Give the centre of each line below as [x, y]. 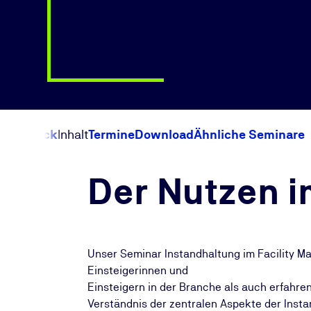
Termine [111, 134]
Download [164, 134]
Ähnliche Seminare [249, 134]
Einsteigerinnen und [138, 270]
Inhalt [73, 134]
